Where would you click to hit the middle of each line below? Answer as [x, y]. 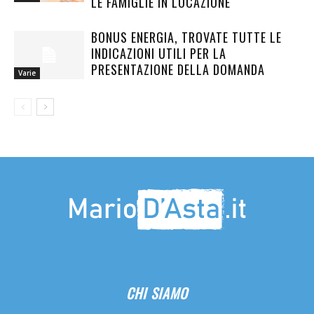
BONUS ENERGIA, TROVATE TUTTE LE [186, 37]
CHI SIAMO [157, 293]
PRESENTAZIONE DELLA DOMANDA [178, 69]
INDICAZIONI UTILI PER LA [159, 53]
